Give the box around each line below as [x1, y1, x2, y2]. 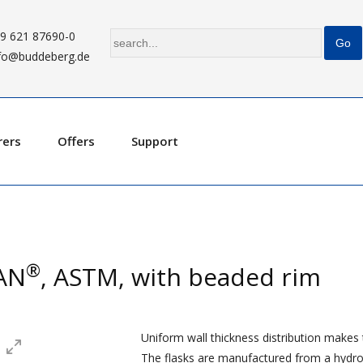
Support [131, 133, 178, 149]
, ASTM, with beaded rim [41, 260, 321, 293]
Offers [58, 133, 95, 149]
